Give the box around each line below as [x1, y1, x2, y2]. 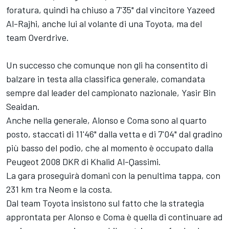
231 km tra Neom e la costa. [6, 184, 112, 195]
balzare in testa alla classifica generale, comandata [6, 73, 205, 85]
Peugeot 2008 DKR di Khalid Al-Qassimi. [6, 156, 161, 168]
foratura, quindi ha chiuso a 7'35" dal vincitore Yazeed [6, 4, 215, 16]
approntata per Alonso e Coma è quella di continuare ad [6, 211, 223, 223]
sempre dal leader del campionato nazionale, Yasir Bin [6, 87, 216, 99]
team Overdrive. [6, 32, 69, 43]
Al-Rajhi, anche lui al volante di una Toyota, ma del [6, 18, 202, 30]
